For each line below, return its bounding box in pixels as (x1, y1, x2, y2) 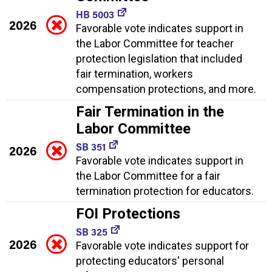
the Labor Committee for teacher (76, 36, 234, 50)
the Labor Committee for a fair (76, 169, 220, 182)
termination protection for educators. (76, 184, 254, 197)
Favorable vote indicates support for (76, 239, 249, 252)
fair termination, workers (76, 67, 193, 80)
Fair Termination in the (76, 103, 224, 120)
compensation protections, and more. (76, 82, 256, 95)
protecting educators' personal (76, 254, 224, 267)
